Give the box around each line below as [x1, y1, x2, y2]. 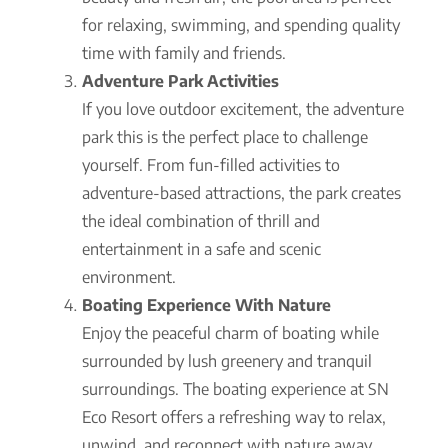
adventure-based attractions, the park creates [82, 182, 401, 203]
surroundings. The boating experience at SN [82, 378, 389, 399]
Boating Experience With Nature [82, 294, 331, 315]
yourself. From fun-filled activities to [82, 154, 340, 175]
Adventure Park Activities [82, 70, 279, 91]
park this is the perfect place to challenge [82, 126, 368, 147]
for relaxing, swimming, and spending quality [82, 14, 400, 35]
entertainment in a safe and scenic [82, 238, 321, 259]
